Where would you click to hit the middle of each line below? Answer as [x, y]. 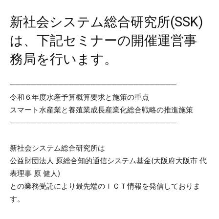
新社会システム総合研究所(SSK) [106, 22]
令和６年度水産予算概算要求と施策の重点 [79, 97]
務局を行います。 [64, 59]
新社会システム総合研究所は [57, 148]
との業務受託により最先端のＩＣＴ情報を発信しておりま [105, 186]
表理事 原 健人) [35, 173]
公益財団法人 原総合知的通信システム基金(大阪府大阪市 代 [108, 160]
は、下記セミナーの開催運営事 [103, 40]
